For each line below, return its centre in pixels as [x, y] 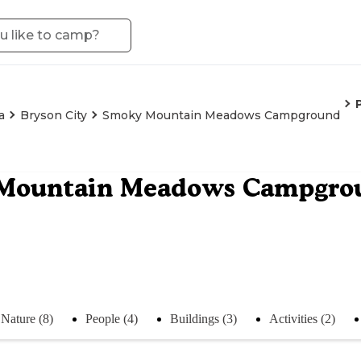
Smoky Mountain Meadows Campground [221, 115]
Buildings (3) [203, 318]
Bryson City [54, 115]
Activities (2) [302, 318]
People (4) [112, 318]
